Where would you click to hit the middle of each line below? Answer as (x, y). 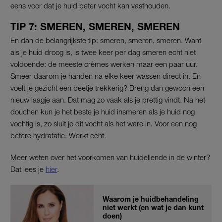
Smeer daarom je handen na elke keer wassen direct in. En (106, 76)
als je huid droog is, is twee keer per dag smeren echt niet (103, 52)
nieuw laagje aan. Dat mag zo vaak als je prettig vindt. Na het (108, 99)
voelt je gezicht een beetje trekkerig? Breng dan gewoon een (107, 87)
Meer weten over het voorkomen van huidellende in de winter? (110, 157)
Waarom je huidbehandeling (151, 199)
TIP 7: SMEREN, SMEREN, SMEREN (95, 26)
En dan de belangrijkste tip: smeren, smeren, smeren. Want (106, 40)
